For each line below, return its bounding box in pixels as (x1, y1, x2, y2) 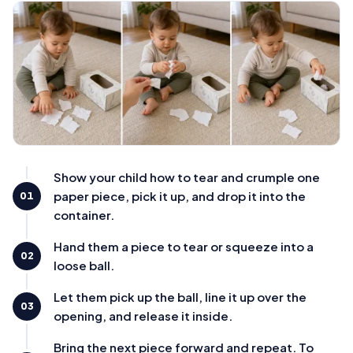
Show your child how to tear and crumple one (54, 169, 320, 184)
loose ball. (54, 257, 114, 273)
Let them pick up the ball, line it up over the (54, 288, 307, 304)
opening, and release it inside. (54, 307, 232, 323)
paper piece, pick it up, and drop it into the (54, 188, 306, 203)
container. (54, 206, 114, 222)
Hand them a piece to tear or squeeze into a (54, 238, 314, 254)
